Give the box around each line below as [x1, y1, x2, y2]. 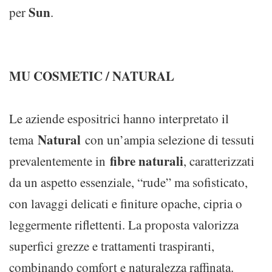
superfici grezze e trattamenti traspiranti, [9, 237, 214, 254]
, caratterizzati [183, 152, 254, 169]
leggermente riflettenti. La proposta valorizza [9, 216, 239, 233]
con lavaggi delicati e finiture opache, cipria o [9, 195, 242, 212]
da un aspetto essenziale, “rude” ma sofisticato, [9, 174, 248, 191]
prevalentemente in [9, 152, 110, 169]
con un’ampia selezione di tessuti [81, 131, 254, 148]
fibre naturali [110, 152, 183, 170]
